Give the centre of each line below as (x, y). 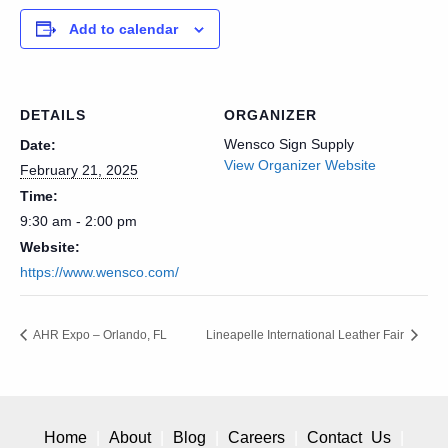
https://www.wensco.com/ (99, 272)
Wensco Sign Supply (289, 144)
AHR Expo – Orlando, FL (99, 335)
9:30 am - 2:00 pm (78, 221)
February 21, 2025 (79, 170)
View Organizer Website (300, 165)
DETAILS (53, 115)
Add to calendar (123, 29)
